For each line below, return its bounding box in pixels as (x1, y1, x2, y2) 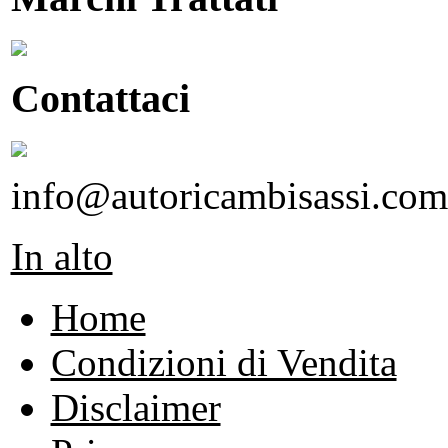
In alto (10, 234, 113, 278)
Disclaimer (50, 385, 221, 429)
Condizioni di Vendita (50, 340, 397, 384)
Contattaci (10, 75, 190, 121)
